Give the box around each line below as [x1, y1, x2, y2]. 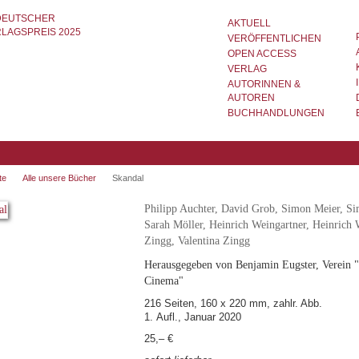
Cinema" [143, 275, 184, 287]
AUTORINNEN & [228, 79, 301, 90]
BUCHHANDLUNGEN [228, 107, 325, 119]
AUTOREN [228, 92, 275, 103]
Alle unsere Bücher [22, 173, 96, 183]
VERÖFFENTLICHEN [228, 33, 321, 44]
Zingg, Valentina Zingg [143, 235, 250, 247]
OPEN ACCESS [228, 48, 296, 59]
